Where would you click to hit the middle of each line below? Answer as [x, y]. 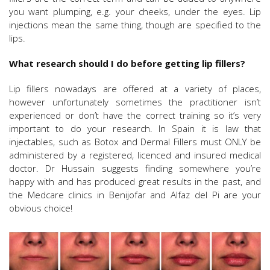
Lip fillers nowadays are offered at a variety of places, [135, 89]
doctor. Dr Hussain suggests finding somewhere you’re [135, 168]
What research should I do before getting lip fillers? [127, 64]
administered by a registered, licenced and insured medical [135, 155]
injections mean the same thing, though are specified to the [135, 25]
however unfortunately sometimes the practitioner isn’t [135, 102]
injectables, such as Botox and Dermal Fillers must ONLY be [135, 142]
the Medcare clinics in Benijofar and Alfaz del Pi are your [135, 195]
